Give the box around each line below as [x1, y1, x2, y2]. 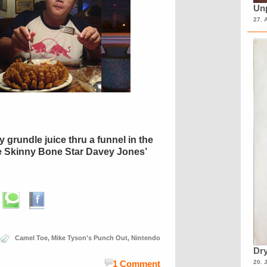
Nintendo [131, 234, 160, 241]
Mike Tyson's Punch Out [51, 234, 128, 241]
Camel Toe [15, 234, 48, 241]
